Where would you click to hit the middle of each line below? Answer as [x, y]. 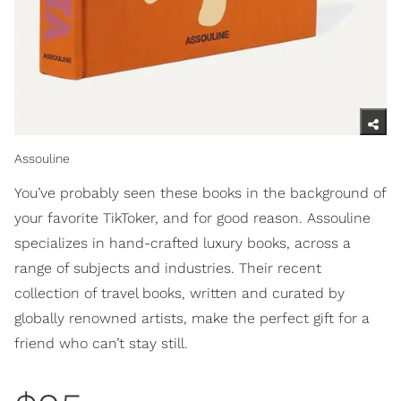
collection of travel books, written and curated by [179, 294]
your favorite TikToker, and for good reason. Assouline [192, 218]
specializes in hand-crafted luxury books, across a [183, 243]
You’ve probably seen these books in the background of [200, 193]
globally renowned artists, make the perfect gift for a [192, 319]
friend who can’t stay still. [101, 344]
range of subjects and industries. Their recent [168, 269]
